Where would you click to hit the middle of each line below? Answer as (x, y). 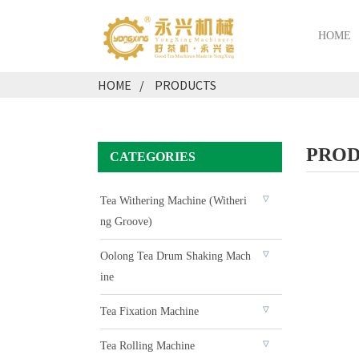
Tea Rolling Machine (147, 346)
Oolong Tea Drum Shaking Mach (175, 256)
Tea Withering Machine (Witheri (173, 201)
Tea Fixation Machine (149, 311)
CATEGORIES (153, 157)
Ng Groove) (126, 222)
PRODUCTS (186, 85)
